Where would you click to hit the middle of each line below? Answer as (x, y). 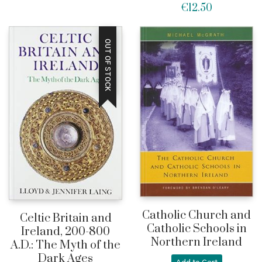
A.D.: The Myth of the (65, 246)
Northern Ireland (196, 243)
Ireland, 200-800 (65, 232)
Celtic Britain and (65, 219)
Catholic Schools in (196, 229)
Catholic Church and (196, 216)
